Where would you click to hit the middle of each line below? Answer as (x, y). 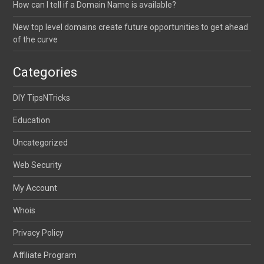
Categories (45, 72)
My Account (35, 188)
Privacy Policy (39, 233)
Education (32, 120)
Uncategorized (41, 143)
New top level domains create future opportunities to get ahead (131, 27)
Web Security (38, 165)
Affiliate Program (45, 255)
